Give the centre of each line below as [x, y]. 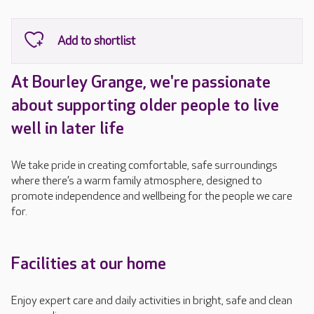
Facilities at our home [89, 264]
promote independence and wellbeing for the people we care [152, 197]
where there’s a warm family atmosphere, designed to [137, 181]
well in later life [68, 129]
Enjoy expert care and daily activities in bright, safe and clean [152, 301]
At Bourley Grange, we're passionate [141, 82]
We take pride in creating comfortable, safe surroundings [144, 166]
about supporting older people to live [145, 105]
